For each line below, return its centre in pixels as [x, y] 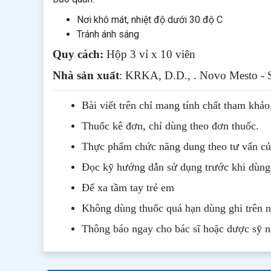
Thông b [100, 229]
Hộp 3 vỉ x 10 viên [149, 54]
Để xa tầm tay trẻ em [128, 188]
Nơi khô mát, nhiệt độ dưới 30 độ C [150, 20]
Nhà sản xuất [86, 75]
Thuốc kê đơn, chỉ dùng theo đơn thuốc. [170, 126]
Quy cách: [78, 54]
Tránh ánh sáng [108, 34]
